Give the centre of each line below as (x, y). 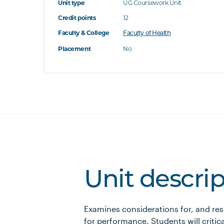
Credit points (77, 18)
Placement (74, 49)
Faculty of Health (147, 33)
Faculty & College (84, 33)
